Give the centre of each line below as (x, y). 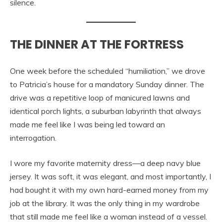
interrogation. (33, 138)
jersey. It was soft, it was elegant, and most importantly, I (111, 177)
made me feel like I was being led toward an (87, 125)
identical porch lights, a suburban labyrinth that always (106, 111)
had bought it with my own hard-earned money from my (109, 190)
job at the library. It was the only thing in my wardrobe (105, 203)
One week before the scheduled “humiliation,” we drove (108, 71)
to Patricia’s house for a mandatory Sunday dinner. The (107, 84)
